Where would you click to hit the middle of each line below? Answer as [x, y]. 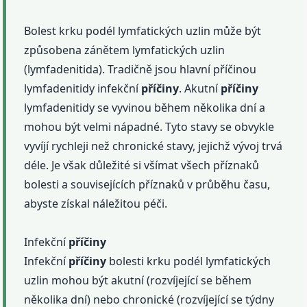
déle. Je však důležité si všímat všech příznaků [142, 165]
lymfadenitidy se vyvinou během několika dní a [145, 108]
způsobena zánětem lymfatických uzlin [125, 50]
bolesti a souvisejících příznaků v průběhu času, [147, 185]
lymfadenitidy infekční [83, 89]
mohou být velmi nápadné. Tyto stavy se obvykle [149, 127]
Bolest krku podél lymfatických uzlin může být [143, 31]
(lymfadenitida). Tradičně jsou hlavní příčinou [140, 70]
